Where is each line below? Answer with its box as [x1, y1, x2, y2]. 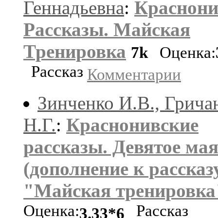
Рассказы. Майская [23, 18, 190, 40]
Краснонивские [66, 114, 199, 135]
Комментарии [87, 65, 181, 83]
